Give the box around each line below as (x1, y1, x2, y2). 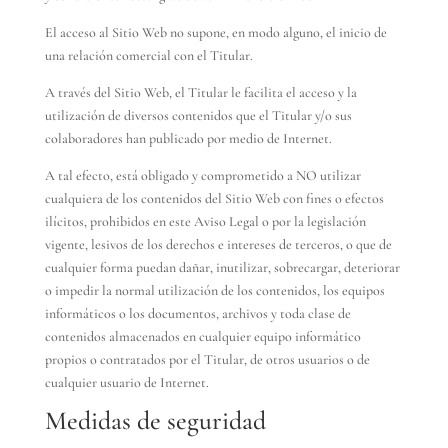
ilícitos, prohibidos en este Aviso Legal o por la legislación (44, 213, 366, 230)
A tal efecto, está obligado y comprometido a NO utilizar (44, 167, 361, 184)
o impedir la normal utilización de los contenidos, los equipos (44, 282, 385, 299)
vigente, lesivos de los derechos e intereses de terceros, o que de (44, 236, 392, 253)
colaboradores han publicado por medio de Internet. (44, 130, 332, 147)
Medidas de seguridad (44, 405, 266, 436)
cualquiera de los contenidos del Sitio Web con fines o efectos (44, 190, 384, 207)
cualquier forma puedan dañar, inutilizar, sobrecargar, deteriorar (44, 259, 400, 276)
